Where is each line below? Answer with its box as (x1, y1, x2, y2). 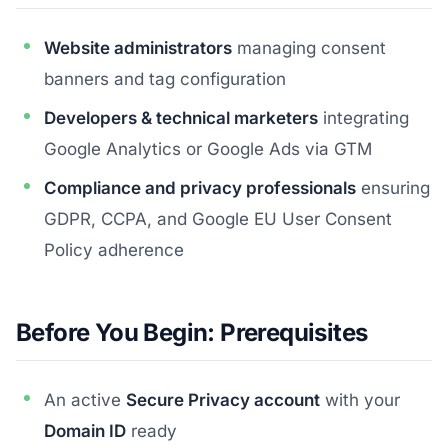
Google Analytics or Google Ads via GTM (44, 139, 372, 159)
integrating (318, 108, 409, 128)
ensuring (356, 178, 430, 198)
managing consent (232, 38, 386, 58)
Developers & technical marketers (44, 108, 318, 128)
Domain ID (44, 421, 126, 441)
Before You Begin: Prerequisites (16, 318, 368, 347)
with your (320, 390, 400, 410)
